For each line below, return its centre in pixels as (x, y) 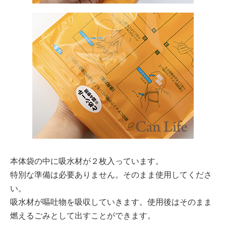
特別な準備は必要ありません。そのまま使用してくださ (111, 174)
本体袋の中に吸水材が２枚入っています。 (87, 160)
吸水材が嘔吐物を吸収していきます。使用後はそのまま (111, 201)
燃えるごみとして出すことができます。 (83, 215)
